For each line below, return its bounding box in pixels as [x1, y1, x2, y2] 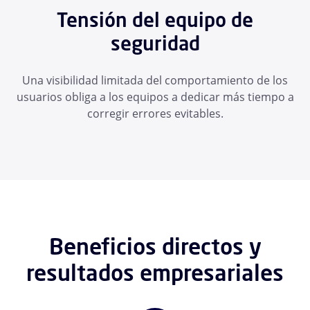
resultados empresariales [26, 257, 284, 287]
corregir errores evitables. [86, 105, 224, 121]
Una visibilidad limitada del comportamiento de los [22, 72, 288, 88]
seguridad [110, 30, 200, 56]
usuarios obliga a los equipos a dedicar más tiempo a [16, 89, 294, 104]
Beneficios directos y [48, 231, 262, 261]
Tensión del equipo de [57, 6, 253, 33]
